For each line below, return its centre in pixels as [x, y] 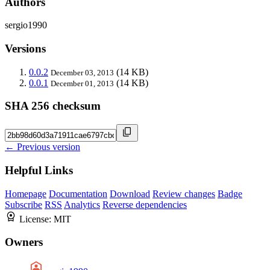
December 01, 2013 [82, 83]
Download [130, 193]
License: [36, 219]
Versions [25, 49]
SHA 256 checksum [53, 106]
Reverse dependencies [145, 204]
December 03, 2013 [82, 72]
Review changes [184, 193]
